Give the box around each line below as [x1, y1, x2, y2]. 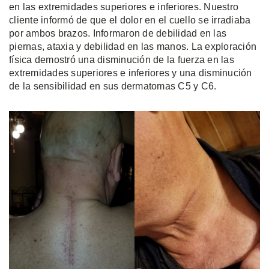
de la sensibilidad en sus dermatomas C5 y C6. [9, 81, 217, 91]
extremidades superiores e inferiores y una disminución [9, 68, 252, 78]
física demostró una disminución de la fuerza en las [9, 55, 234, 65]
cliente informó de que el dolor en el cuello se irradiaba [9, 15, 251, 25]
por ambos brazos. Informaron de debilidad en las [9, 28, 226, 38]
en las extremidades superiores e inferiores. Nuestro [9, 2, 238, 12]
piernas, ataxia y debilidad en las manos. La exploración [9, 41, 256, 52]
